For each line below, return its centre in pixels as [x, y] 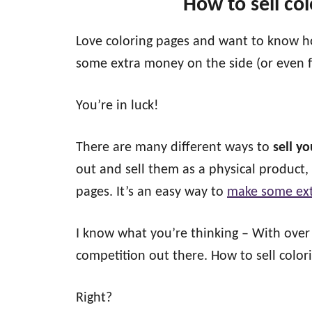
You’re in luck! [117, 106]
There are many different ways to [174, 148]
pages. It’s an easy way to [151, 192]
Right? [94, 298]
